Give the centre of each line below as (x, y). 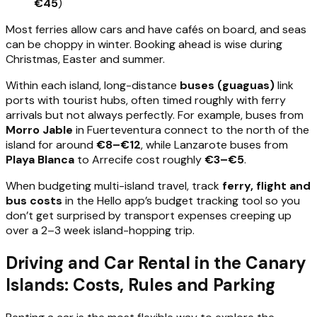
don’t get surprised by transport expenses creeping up (149, 215)
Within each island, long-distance (93, 85)
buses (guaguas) (227, 85)
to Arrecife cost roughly (139, 159)
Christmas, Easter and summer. (85, 59)
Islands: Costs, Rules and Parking (140, 284)
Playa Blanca (40, 159)
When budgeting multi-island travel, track (114, 185)
